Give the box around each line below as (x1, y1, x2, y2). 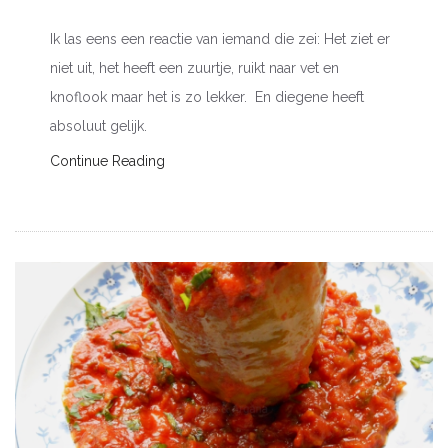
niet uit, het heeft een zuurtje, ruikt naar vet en (50, 59, 339, 76)
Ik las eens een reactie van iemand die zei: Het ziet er (50, 30, 390, 47)
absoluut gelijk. (50, 117, 147, 134)
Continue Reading (50, 152, 165, 169)
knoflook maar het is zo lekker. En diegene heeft (50, 88, 364, 105)
